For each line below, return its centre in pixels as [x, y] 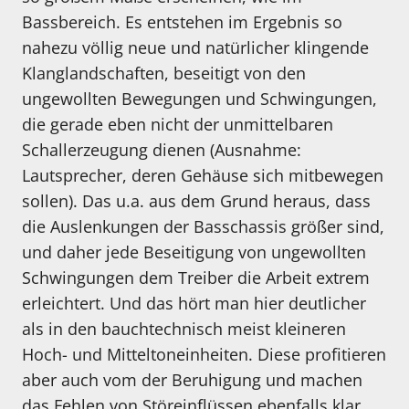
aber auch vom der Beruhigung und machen [192, 380]
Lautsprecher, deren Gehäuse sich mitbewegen [203, 176]
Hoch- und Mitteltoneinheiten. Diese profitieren [204, 355]
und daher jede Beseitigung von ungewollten [194, 252]
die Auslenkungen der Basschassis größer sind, [203, 227]
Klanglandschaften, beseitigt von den [164, 73]
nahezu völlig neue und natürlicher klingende [195, 48]
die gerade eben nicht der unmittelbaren [178, 125]
